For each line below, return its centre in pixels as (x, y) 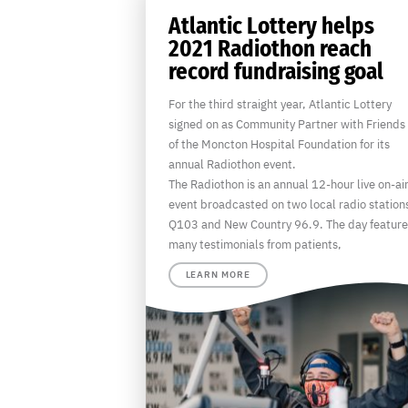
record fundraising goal (275, 72)
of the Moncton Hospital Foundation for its (279, 145)
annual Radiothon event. (232, 165)
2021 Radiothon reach (270, 50)
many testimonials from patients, (255, 245)
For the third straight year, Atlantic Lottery (280, 105)
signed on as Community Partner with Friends (286, 125)
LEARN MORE (218, 275)
